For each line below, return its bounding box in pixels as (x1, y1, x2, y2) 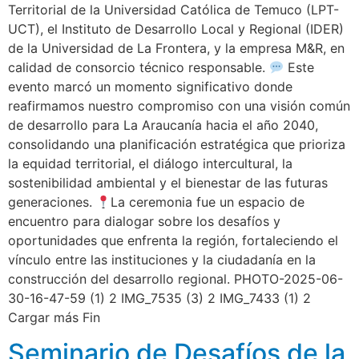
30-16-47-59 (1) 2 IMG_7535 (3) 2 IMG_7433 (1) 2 (8, 290, 311, 307)
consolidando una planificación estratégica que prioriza (8, 136, 345, 153)
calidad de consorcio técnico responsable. (8, 59, 269, 76)
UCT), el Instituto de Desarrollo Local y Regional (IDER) (8, 21, 344, 38)
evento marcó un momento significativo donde (8, 79, 292, 95)
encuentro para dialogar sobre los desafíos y (8, 213, 280, 230)
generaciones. (8, 194, 96, 211)
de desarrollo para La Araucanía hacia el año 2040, (8, 117, 318, 134)
